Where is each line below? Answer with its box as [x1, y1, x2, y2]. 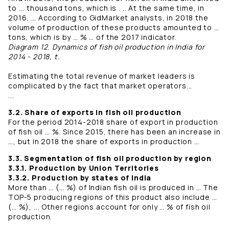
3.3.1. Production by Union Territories [8, 163, 159, 173]
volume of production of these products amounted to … [8, 22, 219, 33]
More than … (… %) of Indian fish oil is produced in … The [8, 182, 218, 193]
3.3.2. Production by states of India [8, 173, 152, 183]
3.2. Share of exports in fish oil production [8, 107, 181, 118]
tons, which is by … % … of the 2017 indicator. [8, 32, 179, 42]
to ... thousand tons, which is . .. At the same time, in [8, 3, 205, 13]
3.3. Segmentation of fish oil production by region [8, 153, 212, 164]
